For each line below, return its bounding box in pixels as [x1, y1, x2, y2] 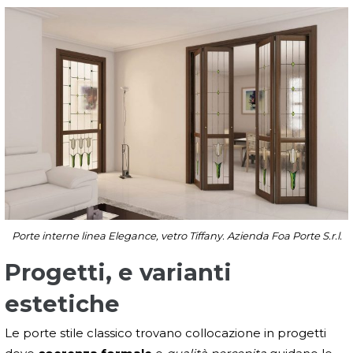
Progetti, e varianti [5, 258, 232, 287]
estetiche [5, 290, 120, 318]
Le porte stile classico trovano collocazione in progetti [5, 325, 326, 341]
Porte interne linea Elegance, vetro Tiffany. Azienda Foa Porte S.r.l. [11, 229, 342, 243]
